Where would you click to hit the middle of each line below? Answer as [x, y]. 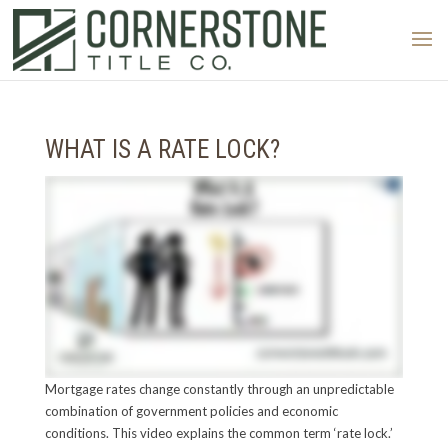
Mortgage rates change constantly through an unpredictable [219, 388]
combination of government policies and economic [191, 410]
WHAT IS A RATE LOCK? [162, 149]
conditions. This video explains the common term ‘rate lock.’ [218, 432]
